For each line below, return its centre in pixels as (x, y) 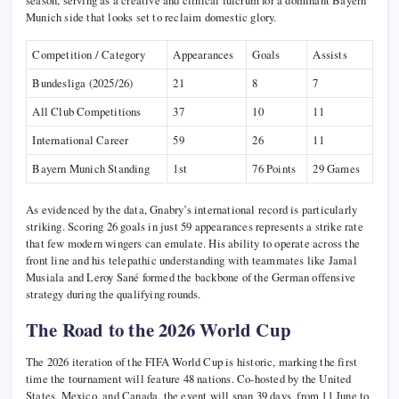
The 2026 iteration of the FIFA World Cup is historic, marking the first (192, 362)
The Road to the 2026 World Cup (159, 330)
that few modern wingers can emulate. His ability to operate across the (193, 244)
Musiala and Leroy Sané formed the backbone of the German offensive (191, 277)
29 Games (336, 169)
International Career (81, 140)
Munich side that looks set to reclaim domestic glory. (151, 17)
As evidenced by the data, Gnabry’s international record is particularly (192, 210)
